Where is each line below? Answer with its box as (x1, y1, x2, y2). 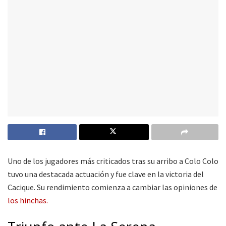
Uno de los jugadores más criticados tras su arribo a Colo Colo (8, 155, 218, 166)
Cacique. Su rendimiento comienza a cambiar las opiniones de (8, 182, 217, 192)
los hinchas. (8, 195, 48, 205)
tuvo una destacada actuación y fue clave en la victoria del (8, 168, 204, 179)
